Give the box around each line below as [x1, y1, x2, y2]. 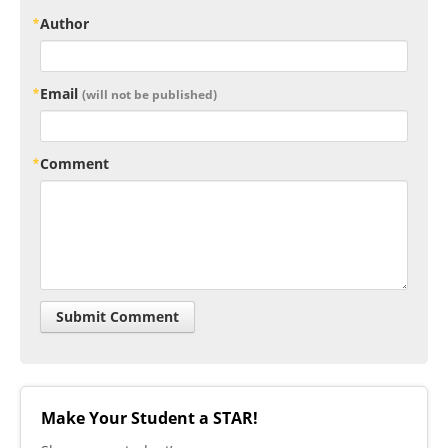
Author [40, 14, 89, 34]
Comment [40, 154, 109, 174]
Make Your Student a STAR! [41, 407, 258, 430]
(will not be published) [82, 86, 217, 104]
